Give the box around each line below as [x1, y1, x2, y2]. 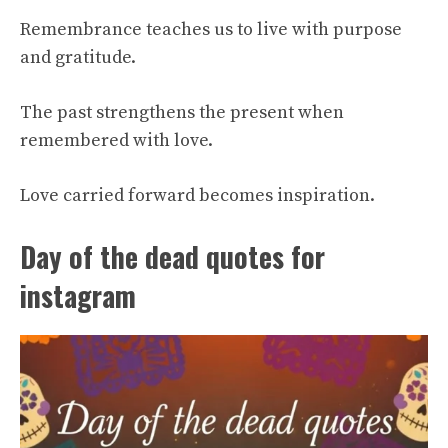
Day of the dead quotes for [20, 236, 325, 278]
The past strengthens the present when [20, 101, 344, 125]
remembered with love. [20, 129, 213, 153]
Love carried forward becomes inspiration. [20, 184, 375, 208]
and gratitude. [20, 46, 136, 70]
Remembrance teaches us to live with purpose [20, 18, 402, 42]
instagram [20, 275, 136, 317]
